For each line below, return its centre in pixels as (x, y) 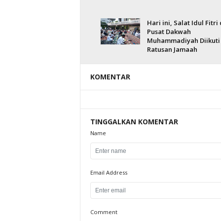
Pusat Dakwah (169, 32)
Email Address (109, 172)
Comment (104, 212)
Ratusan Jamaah (172, 49)
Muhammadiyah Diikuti (183, 40)
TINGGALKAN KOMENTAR (134, 122)
